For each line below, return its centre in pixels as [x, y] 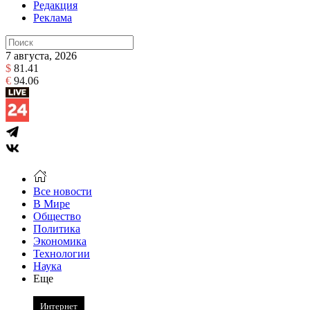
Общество [57, 216]
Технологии [62, 254]
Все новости [63, 191]
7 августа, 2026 [41, 56]
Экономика [60, 241]
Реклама [53, 18]
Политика [57, 229]
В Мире [52, 204]
